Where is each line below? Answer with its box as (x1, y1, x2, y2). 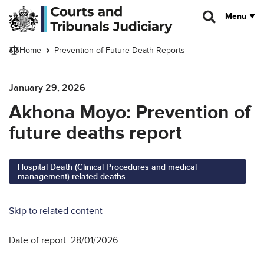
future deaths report (9, 121, 182, 145)
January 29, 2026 (9, 81, 85, 94)
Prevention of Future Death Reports (54, 45, 185, 56)
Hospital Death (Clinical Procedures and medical (18, 161, 197, 172)
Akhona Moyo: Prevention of (9, 101, 250, 124)
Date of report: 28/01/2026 (9, 234, 118, 246)
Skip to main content (9, 5, 83, 15)
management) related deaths (18, 171, 126, 181)
